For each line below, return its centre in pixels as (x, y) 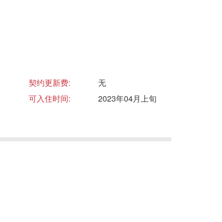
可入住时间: (50, 98)
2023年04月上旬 (127, 98)
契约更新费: (50, 83)
